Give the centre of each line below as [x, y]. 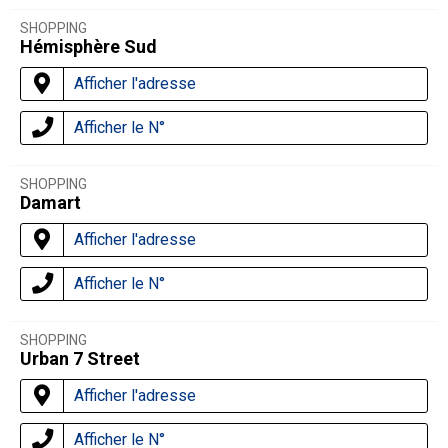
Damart [50, 203]
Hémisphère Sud [88, 47]
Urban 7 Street [80, 359]
